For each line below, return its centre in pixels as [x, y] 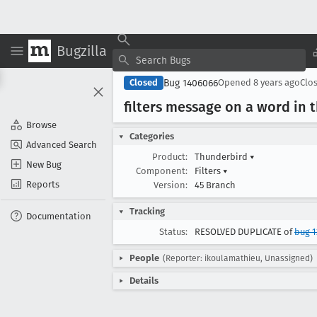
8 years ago [277, 82]
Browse [41, 125]
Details [144, 281]
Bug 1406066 [191, 83]
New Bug [44, 164]
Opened [236, 82]
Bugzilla [82, 51]
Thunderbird [222, 157]
